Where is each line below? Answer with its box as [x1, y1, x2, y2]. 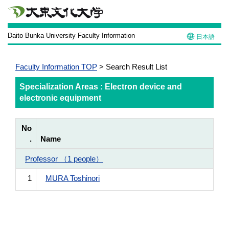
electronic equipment [19, 94, 101, 102]
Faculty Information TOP [15, 62, 97, 71]
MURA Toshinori [45, 174, 100, 182]
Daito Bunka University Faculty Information [8, 31, 135, 39]
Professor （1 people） [25, 154, 103, 163]
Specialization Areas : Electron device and [19, 82, 182, 91]
